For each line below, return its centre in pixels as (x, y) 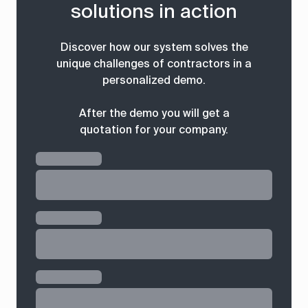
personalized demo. (154, 80)
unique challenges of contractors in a (154, 64)
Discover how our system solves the (154, 47)
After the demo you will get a (154, 113)
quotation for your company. (154, 130)
